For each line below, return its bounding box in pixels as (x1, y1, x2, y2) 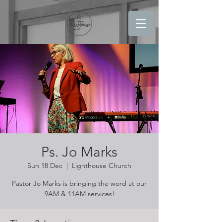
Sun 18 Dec (27, 161, 62, 170)
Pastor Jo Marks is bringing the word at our (12, 179, 147, 188)
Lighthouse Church (72, 161, 131, 170)
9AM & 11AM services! (44, 189, 114, 198)
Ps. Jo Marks (41, 144, 117, 160)
